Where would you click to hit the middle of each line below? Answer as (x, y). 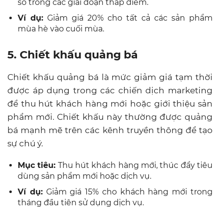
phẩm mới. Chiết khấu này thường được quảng (110, 117)
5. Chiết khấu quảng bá (73, 55)
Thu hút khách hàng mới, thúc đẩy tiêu (134, 165)
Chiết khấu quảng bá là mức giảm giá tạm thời (110, 77)
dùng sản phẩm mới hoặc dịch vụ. (84, 176)
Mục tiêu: (37, 165)
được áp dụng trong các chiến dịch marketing (110, 90)
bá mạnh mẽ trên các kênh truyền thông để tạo (110, 130)
